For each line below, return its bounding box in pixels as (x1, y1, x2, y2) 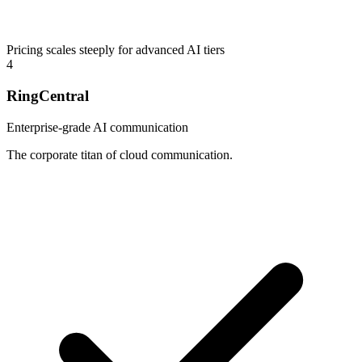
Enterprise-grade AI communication (6, 120, 188, 134)
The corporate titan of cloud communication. (6, 147, 233, 162)
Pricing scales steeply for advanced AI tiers (6, 43, 225, 57)
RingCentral (6, 86, 89, 104)
